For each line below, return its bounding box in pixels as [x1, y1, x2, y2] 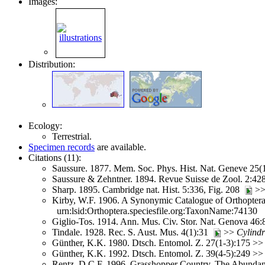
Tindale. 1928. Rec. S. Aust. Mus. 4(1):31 [52, 227, 213, 237]
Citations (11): [28, 152, 81, 163]
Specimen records [28, 141, 95, 152]
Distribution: [28, 59, 75, 69]
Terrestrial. [52, 131, 92, 141]
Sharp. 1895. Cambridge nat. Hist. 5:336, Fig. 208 [52, 184, 244, 195]
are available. [95, 141, 146, 152]
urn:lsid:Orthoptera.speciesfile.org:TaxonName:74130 [52, 205, 257, 216]
